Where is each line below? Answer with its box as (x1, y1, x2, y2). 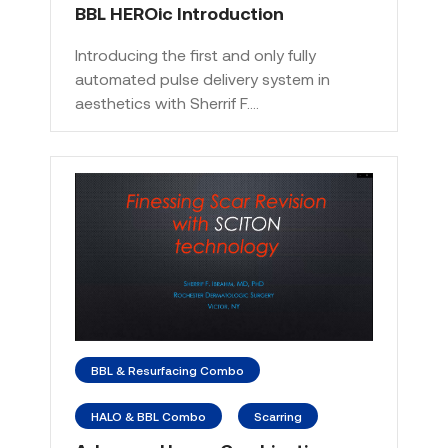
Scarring (254, 408, 302, 423)
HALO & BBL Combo (91, 408, 206, 423)
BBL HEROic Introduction (75, 2, 284, 25)
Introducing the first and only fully (75, 45, 316, 65)
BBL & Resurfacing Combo (91, 362, 244, 377)
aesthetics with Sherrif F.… (75, 93, 259, 113)
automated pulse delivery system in (75, 69, 330, 89)
